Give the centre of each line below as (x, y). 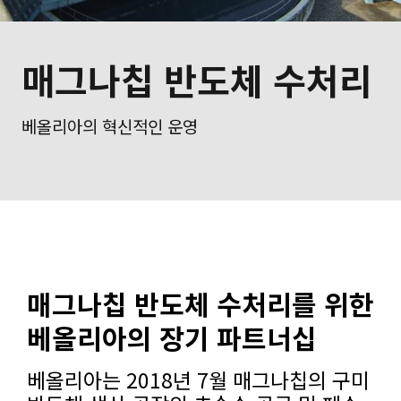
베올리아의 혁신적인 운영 (110, 126)
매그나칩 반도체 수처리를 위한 (200, 304)
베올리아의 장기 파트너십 (172, 338)
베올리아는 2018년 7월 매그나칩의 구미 (198, 380)
